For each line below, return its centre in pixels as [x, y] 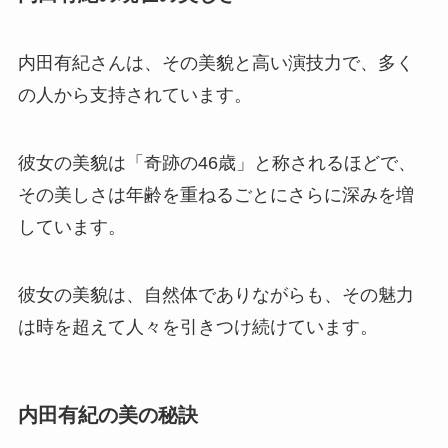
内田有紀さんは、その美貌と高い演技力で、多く [215, 62]
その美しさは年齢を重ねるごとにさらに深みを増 [215, 194]
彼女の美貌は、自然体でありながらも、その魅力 [215, 294]
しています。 [71, 226]
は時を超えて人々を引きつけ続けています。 [197, 326]
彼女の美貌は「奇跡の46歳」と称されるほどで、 [216, 162]
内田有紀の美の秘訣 [107, 414]
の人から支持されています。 [134, 94]
